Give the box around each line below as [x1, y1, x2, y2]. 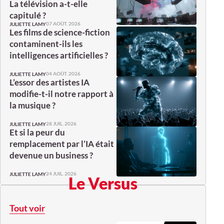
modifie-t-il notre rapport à [9, 88, 113, 99]
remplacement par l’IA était [9, 138, 114, 149]
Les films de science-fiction [9, 26, 110, 37]
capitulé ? [9, 9, 46, 20]
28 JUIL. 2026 [46, 120, 76, 127]
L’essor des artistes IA [9, 76, 89, 87]
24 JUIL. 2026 [46, 170, 76, 177]
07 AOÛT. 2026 [46, 20, 80, 27]
